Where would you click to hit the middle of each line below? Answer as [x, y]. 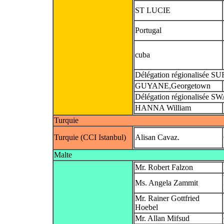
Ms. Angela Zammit [166, 182]
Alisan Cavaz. [157, 137]
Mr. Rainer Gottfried [167, 198]
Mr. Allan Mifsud [162, 218]
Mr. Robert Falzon [164, 167]
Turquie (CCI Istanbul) [90, 137]
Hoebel [146, 207]
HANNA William [163, 107]
